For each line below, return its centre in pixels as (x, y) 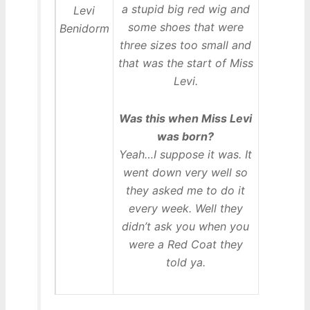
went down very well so (186, 173)
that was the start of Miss (185, 63)
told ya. (185, 263)
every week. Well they (185, 209)
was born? (186, 137)
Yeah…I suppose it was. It (186, 155)
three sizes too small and (186, 45)
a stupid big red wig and (185, 9)
